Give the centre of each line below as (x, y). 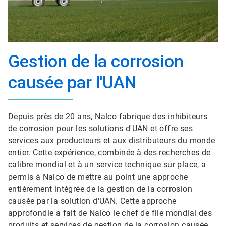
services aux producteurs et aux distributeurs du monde (112, 140)
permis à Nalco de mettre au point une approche (98, 177)
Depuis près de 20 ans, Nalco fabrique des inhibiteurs (108, 116)
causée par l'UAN (72, 82)
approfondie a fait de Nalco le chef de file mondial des (110, 213)
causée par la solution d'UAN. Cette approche (92, 201)
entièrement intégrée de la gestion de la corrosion (100, 189)
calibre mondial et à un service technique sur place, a (107, 165)
